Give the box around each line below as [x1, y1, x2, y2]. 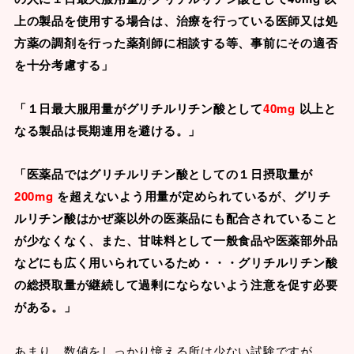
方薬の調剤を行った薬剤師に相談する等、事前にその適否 [13, 33, 338, 51]
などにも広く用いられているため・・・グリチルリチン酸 [13, 253, 338, 271]
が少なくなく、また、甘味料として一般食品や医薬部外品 [13, 231, 338, 249]
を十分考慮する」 [13, 55, 114, 73]
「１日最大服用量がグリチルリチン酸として [13, 99, 263, 117]
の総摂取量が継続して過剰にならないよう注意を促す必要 [13, 275, 338, 293]
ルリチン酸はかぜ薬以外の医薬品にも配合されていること [13, 209, 338, 227]
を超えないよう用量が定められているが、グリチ [53, 186, 331, 205]
